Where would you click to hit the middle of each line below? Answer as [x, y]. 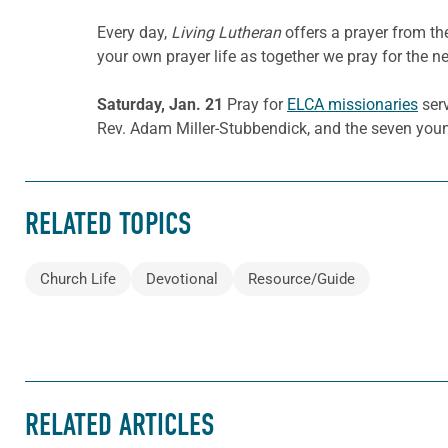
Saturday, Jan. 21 [162, 104]
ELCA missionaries [352, 104]
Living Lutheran [226, 32]
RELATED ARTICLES [119, 424]
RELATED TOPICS [108, 224]
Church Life [78, 279]
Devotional [182, 279]
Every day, [134, 32]
